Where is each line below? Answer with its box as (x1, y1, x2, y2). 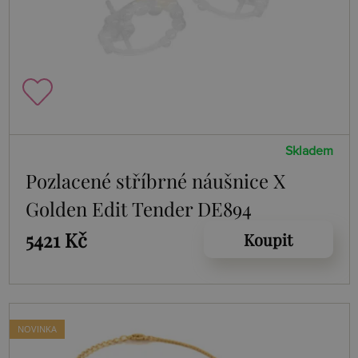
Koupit (244, 229, 292, 251)
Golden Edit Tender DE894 (25, 196, 252, 222)
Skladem (284, 145, 333, 158)
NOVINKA (17, 323, 57, 336)
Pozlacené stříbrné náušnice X (25, 168, 285, 194)
